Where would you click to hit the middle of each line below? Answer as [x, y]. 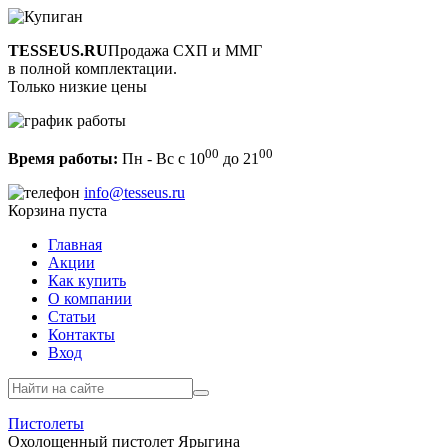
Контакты [81, 335]
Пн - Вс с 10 [161, 159]
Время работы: [63, 159]
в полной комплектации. [92, 68]
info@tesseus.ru [134, 193]
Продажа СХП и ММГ [185, 50]
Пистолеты [46, 424]
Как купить [87, 281]
